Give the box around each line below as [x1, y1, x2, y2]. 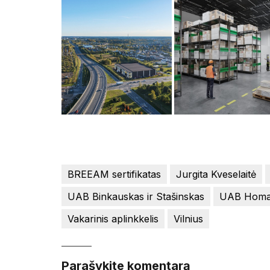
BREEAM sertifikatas [67, 168, 161, 181]
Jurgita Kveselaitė [176, 168, 256, 181]
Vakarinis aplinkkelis [67, 213, 159, 225]
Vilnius [174, 213, 203, 225]
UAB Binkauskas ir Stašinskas [67, 190, 204, 203]
